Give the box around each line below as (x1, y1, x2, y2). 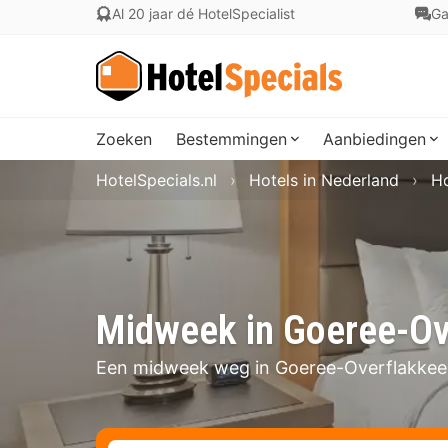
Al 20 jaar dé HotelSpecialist (112, 5, 295, 22)
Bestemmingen (176, 129, 287, 149)
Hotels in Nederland (249, 170, 399, 190)
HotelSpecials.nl (96, 170, 217, 190)
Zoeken (96, 129, 152, 149)
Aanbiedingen (323, 129, 426, 149)
